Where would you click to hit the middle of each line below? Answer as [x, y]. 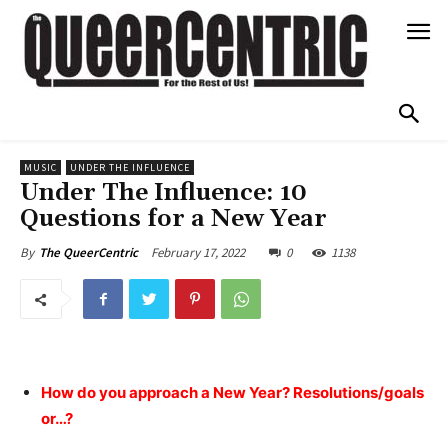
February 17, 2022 [198, 253]
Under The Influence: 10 [163, 193]
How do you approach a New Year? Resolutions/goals [232, 393]
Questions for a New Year [173, 219]
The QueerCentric [88, 253]
